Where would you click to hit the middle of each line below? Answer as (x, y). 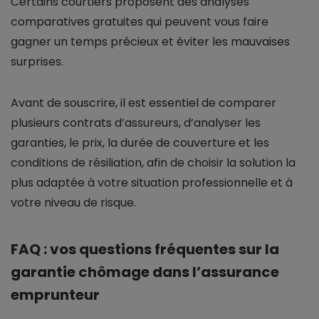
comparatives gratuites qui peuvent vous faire (140, 22)
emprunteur (55, 295)
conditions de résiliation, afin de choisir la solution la (153, 163)
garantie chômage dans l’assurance (145, 272)
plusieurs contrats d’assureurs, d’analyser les (136, 123)
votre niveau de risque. (73, 203)
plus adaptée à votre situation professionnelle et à (152, 183)
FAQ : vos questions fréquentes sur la (145, 250)
